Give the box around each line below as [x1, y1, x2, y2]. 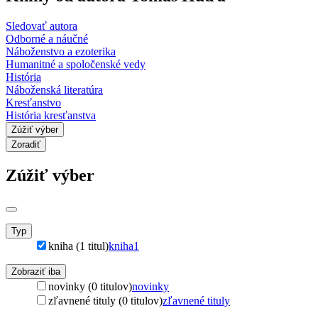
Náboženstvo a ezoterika [6, 45, 116, 57]
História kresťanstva [6, 109, 96, 121]
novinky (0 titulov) [48, 280, 132, 292]
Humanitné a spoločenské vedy [6, 57, 146, 70]
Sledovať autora [6, 19, 77, 32]
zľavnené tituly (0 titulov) [48, 294, 163, 307]
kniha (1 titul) [48, 239, 109, 252]
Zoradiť [11, 138, 40, 150]
